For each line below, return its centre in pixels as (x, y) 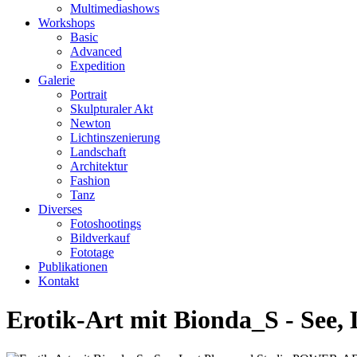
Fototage (92, 252)
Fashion (90, 180)
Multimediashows (115, 8)
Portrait (88, 94)
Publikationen (73, 267)
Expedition (98, 66)
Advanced (96, 51)
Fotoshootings (106, 224)
